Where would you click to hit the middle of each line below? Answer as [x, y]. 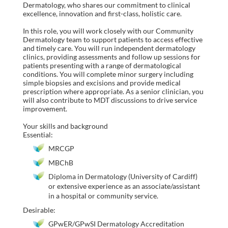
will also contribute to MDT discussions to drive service [110, 100]
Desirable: [39, 210]
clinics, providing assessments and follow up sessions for [112, 57]
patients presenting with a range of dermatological [102, 66]
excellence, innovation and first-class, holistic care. [102, 14]
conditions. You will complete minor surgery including [108, 74]
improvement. [46, 109]
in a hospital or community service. [103, 196]
